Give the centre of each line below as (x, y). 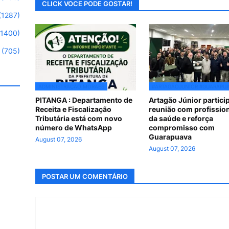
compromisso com (181, 128)
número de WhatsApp (74, 128)
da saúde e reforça (181, 118)
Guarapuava (170, 137)
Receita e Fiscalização (73, 109)
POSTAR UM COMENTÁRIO (85, 176)
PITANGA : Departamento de (84, 100)
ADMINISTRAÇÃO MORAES (71, 86)
